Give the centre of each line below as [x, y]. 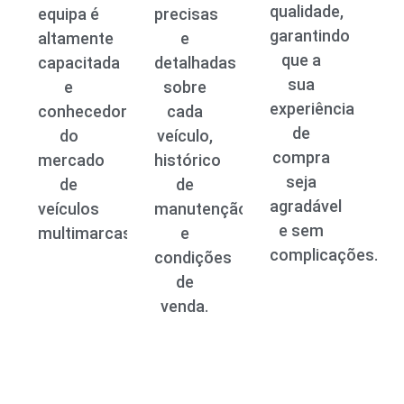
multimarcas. [86, 233]
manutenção [201, 208]
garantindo [310, 35]
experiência [312, 108]
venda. [185, 306]
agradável [306, 206]
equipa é [69, 14]
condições [193, 257]
